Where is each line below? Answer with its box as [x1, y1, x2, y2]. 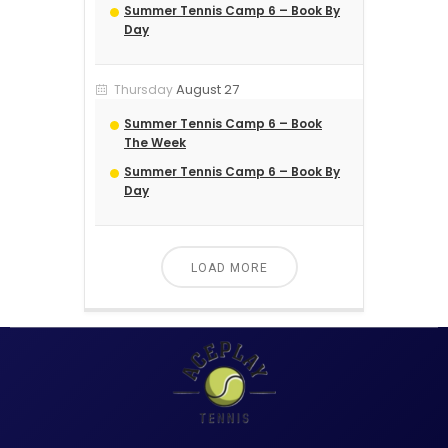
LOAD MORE [190, 261, 268, 276]
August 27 [176, 80, 239, 100]
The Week [124, 134, 186, 152]
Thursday [114, 81, 173, 99]
